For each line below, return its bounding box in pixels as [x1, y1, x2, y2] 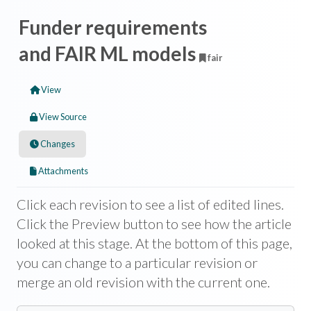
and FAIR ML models [19, 41, 199, 65]
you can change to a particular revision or [17, 253, 258, 271]
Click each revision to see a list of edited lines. [17, 195, 284, 212]
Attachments [38, 165, 88, 176]
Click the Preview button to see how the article [17, 215, 292, 232]
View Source [39, 110, 87, 122]
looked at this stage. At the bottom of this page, [17, 234, 292, 251]
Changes [40, 137, 75, 149]
